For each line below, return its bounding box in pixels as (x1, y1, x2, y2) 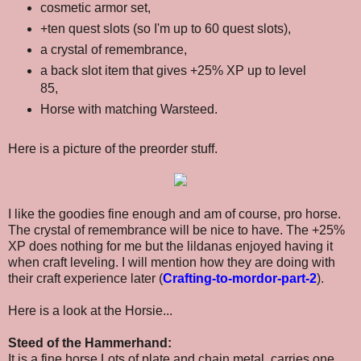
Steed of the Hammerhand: (8, 335, 172, 350)
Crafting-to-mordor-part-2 (163, 271, 317, 285)
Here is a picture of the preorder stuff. (8, 141, 218, 156)
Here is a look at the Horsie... (8, 303, 172, 317)
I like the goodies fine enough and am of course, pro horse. (8, 206, 341, 221)
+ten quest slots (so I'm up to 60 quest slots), (39, 22, 294, 35)
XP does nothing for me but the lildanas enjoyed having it (8, 239, 333, 253)
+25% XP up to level (189, 63, 306, 77)
